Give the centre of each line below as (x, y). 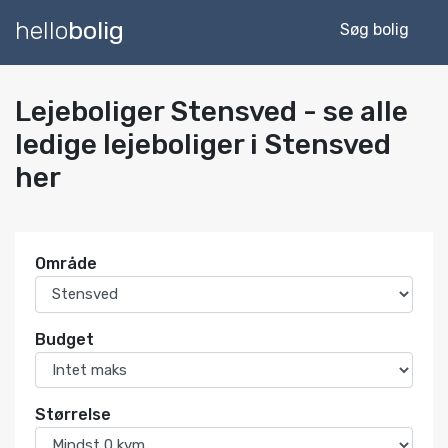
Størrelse (73, 414)
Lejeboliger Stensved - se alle (211, 111)
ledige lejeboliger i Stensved (203, 144)
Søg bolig (374, 29)
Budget (64, 339)
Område (66, 263)
